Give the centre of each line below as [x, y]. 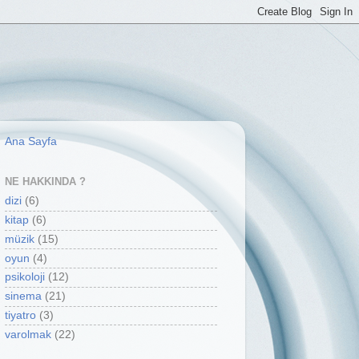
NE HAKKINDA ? [45, 181]
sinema [23, 296]
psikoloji [25, 277]
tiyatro [20, 315]
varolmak [28, 334]
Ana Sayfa [31, 142]
